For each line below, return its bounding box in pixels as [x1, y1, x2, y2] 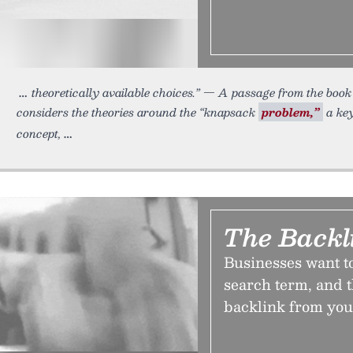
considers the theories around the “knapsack [17, 102, 258, 121]
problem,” [262, 102, 320, 121]
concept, [17, 124, 61, 143]
